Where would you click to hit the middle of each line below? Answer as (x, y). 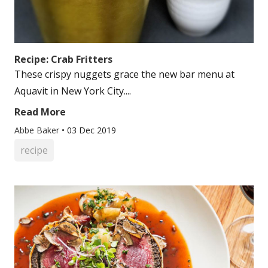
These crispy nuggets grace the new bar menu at (124, 74)
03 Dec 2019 (92, 130)
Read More (40, 112)
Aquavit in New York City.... (73, 91)
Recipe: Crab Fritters (63, 59)
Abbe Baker (38, 130)
